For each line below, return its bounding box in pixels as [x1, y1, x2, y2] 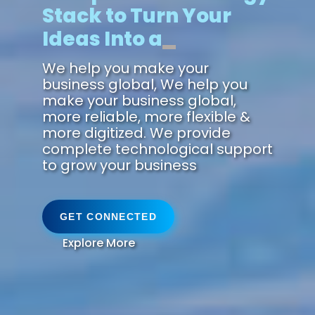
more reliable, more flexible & [42, 106, 250, 127]
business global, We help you [42, 74, 247, 94]
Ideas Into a [42, 25, 162, 53]
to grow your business [42, 155, 197, 175]
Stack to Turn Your [42, 1, 231, 30]
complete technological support [42, 139, 273, 159]
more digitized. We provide [42, 122, 231, 143]
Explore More [62, 234, 135, 251]
